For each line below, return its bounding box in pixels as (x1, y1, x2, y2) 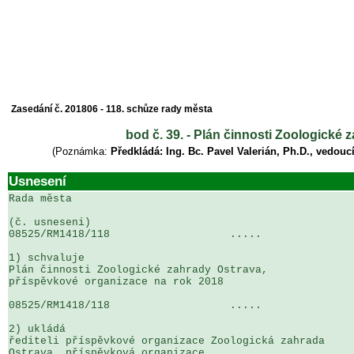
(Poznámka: (52, 145, 111, 157)
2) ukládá (9, 323, 66, 335)
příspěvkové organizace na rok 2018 (9, 276, 224, 288)
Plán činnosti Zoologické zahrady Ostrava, (9, 264, 274, 276)
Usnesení (9, 173, 66, 189)
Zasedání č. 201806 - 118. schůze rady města (11, 104, 213, 115)
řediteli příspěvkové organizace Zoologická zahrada (9, 335, 331, 347)
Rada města (9, 193, 72, 205)
